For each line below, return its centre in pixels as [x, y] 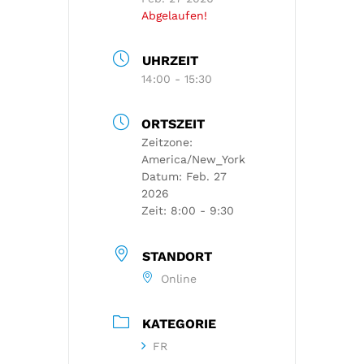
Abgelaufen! [174, 16]
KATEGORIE [179, 323]
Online [179, 278]
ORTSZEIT [173, 124]
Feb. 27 [206, 177]
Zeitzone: [167, 143]
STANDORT [177, 256]
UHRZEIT [170, 61]
